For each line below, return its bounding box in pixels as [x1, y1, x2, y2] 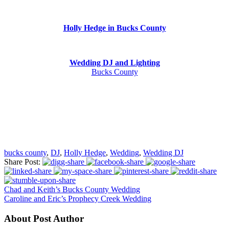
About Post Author [4, 213, 84, 224]
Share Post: [4, 157, 40, 166]
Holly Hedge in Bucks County [63, 23, 166, 32]
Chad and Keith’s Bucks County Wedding [4, 185, 140, 194]
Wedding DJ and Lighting [69, 58, 160, 67]
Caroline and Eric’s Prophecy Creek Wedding [4, 194, 151, 203]
